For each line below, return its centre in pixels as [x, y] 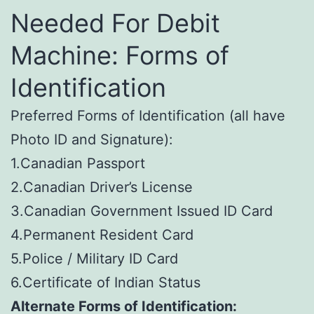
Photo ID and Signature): [92, 139]
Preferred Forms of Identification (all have [148, 115]
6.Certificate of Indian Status [105, 282]
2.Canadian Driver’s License [102, 187]
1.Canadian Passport [78, 163]
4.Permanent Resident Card [102, 234]
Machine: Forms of [120, 55]
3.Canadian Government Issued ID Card [142, 211]
